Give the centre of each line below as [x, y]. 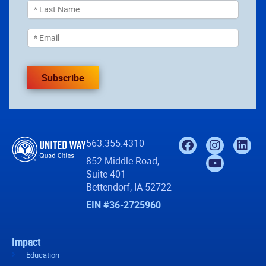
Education [43, 254]
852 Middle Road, [123, 161]
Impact [26, 241]
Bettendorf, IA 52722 [129, 187]
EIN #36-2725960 [124, 205]
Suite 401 [106, 174]
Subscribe [63, 77]
